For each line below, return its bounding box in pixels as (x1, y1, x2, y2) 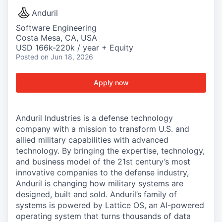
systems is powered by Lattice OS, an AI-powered (16, 200, 204, 210)
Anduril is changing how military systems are (16, 178, 183, 188)
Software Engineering (16, 23, 97, 33)
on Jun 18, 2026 (41, 53, 93, 61)
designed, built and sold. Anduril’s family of (16, 189, 177, 199)
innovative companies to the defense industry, (16, 167, 189, 177)
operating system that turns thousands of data (16, 211, 191, 221)
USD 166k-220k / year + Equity (16, 43, 133, 53)
